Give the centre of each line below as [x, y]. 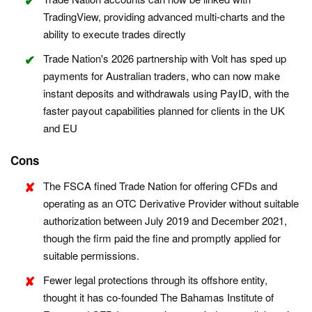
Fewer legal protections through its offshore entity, [155, 280]
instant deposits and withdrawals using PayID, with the [166, 93]
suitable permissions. [91, 256]
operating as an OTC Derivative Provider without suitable [171, 203]
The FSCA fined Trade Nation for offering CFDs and [160, 186]
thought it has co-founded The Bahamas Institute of [158, 297]
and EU [60, 128]
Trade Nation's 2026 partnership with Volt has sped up [165, 58]
